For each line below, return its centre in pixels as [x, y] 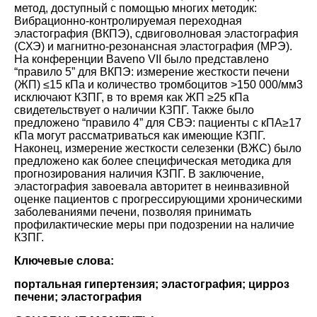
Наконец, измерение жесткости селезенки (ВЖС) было [158, 148]
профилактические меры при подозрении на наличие [154, 224]
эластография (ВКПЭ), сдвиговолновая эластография [156, 33]
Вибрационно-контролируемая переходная [128, 21]
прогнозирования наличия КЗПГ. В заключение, [139, 173]
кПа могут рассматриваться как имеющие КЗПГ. [140, 135]
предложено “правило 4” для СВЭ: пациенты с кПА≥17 [158, 122]
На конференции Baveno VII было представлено [142, 59]
